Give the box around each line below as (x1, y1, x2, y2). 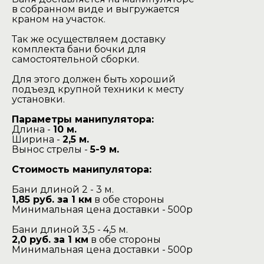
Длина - (12, 124, 53, 136)
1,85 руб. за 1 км (12, 194, 92, 206)
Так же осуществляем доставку (12, 34, 166, 45)
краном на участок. (12, 14, 105, 25)
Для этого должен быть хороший (12, 74, 176, 85)
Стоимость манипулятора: (12, 164, 151, 176)
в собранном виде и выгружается (12, 4, 180, 15)
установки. (12, 94, 65, 105)
